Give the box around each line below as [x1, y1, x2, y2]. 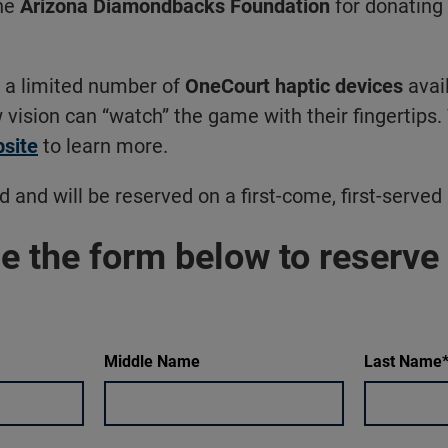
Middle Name [103, 351, 200, 371]
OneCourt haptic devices [185, 73, 403, 98]
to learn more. [38, 133, 168, 158]
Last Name [363, 351, 442, 371]
